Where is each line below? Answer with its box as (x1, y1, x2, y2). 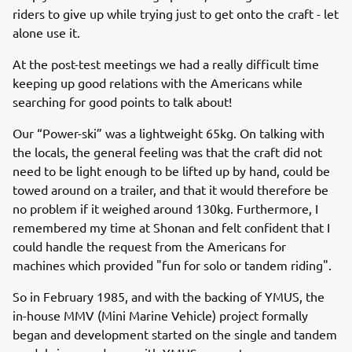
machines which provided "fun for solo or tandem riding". (13, 257, 332, 273)
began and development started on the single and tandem (13, 326, 337, 343)
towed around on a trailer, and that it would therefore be (13, 181, 328, 198)
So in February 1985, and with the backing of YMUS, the (13, 288, 324, 305)
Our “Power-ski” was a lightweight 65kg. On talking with (13, 125, 324, 141)
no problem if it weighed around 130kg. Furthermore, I (13, 200, 318, 217)
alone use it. (13, 24, 83, 41)
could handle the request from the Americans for (13, 238, 286, 255)
